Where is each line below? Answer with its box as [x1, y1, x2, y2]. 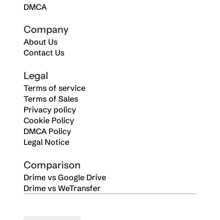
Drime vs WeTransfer [24, 183, 101, 193]
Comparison [24, 159, 81, 171]
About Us [24, 37, 57, 47]
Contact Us [24, 48, 64, 57]
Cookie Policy [24, 115, 74, 125]
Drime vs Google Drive [24, 172, 106, 182]
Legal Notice [24, 137, 69, 147]
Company [24, 24, 69, 35]
